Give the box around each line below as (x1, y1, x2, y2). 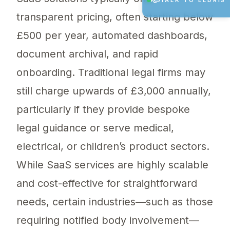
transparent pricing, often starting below (16, 11, 213, 24)
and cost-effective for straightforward (16, 177, 197, 190)
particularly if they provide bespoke (16, 103, 190, 116)
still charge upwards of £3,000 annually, (16, 85, 211, 98)
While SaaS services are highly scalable (16, 159, 208, 171)
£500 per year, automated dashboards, (16, 29, 207, 42)
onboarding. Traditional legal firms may (16, 66, 205, 79)
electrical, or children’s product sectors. (16, 140, 209, 153)
